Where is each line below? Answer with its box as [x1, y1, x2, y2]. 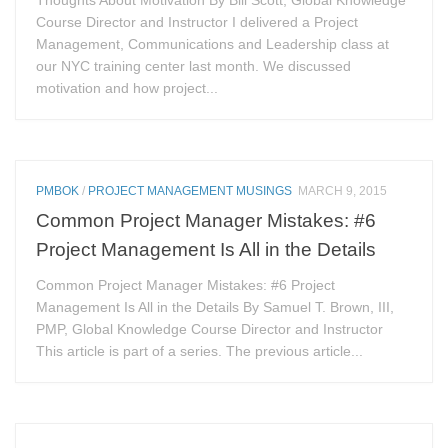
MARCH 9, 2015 [298, 184, 388, 199]
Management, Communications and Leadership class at [36, 36, 390, 53]
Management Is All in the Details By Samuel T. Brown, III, [36, 299, 395, 316]
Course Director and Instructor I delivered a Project [36, 14, 359, 31]
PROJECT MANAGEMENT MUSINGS [88, 184, 293, 199]
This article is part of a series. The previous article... [36, 343, 364, 360]
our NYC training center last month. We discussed [36, 58, 352, 75]
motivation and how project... [36, 80, 219, 97]
